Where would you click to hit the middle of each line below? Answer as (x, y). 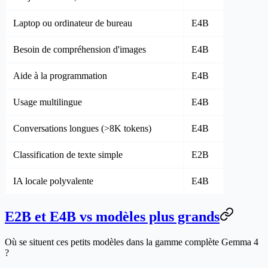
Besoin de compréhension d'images (80, 49)
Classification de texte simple (68, 154)
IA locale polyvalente (53, 181)
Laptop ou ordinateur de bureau (73, 23)
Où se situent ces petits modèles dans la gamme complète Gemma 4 (132, 242)
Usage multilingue (48, 102)
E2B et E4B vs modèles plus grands (112, 216)
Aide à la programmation (60, 75)
